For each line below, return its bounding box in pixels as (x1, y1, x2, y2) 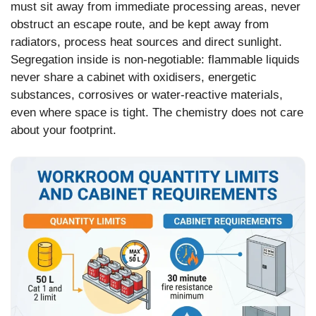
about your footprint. (11, 123, 116, 137)
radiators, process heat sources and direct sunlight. (11, 35, 282, 49)
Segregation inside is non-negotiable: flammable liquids (11, 52, 300, 66)
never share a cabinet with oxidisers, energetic (11, 70, 257, 84)
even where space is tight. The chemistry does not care (11, 105, 303, 119)
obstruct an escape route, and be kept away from (11, 17, 269, 31)
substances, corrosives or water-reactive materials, (11, 87, 283, 102)
